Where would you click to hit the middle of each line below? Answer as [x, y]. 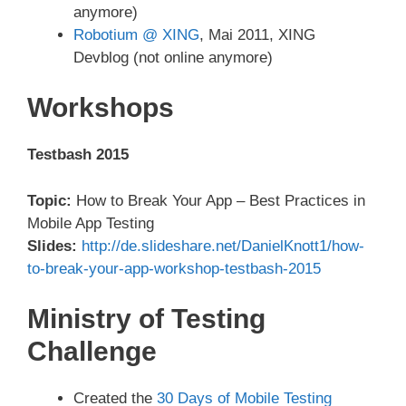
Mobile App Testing [91, 223]
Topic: [49, 200]
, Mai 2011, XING [257, 34]
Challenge [92, 352]
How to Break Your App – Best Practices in [218, 200]
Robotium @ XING [136, 34]
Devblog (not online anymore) [173, 57]
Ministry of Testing [146, 319]
